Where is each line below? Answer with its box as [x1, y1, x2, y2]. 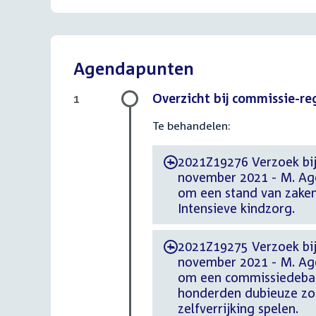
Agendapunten [73, 59, 194, 78]
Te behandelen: [152, 119, 231, 133]
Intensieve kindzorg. [178, 200, 295, 216]
